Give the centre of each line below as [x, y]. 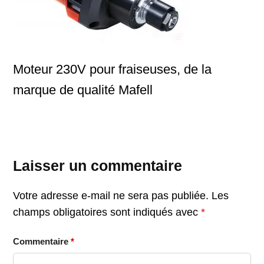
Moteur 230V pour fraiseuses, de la [112, 70]
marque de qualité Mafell [83, 90]
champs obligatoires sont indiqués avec [107, 212]
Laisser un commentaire [98, 165]
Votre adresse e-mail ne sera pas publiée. [111, 195]
